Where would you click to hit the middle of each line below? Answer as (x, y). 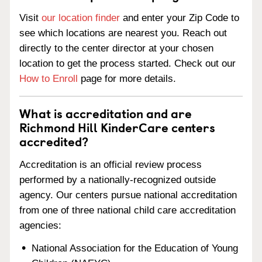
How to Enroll (49, 79)
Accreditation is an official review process (111, 164)
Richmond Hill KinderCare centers (117, 127)
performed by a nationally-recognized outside (118, 180)
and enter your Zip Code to (180, 18)
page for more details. (127, 79)
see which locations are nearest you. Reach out (123, 33)
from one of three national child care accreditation (127, 210)
